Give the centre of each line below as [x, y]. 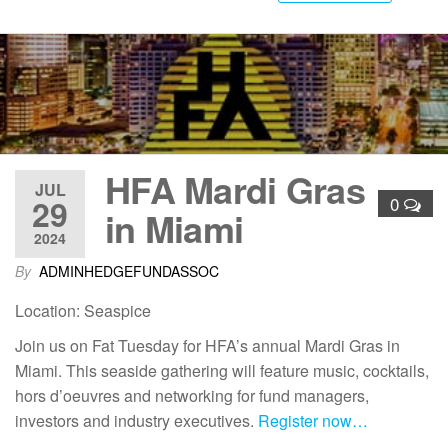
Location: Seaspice [83, 310]
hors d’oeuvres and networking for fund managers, [192, 395]
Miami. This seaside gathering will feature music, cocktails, [222, 370]
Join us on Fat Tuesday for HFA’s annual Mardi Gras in [207, 345]
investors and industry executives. [136, 420]
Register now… [313, 420]
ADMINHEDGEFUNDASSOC [129, 270]
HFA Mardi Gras [235, 188]
